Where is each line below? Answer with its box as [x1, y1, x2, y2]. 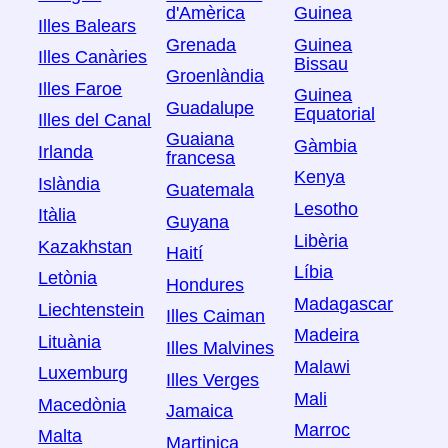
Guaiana [166, 129, 235, 150]
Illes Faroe [38, 78, 123, 99]
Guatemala [166, 180, 255, 200]
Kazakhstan [38, 236, 133, 257]
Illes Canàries [38, 47, 148, 68]
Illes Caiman [166, 306, 266, 327]
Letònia [38, 268, 98, 289]
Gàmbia [294, 135, 358, 156]
